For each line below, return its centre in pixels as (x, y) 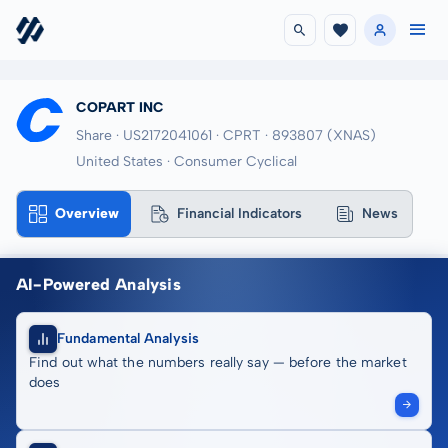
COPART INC (120, 107)
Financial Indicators (239, 213)
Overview (87, 213)
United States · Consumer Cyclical (186, 161)
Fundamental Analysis (128, 338)
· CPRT (238, 135)
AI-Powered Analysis (98, 284)
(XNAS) (351, 135)
